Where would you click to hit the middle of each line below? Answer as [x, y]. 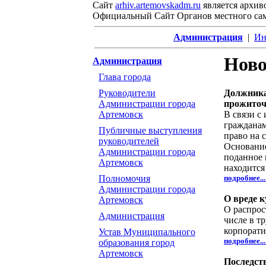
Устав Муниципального [147, 232]
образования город [137, 243]
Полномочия [124, 178]
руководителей [129, 141]
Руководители [127, 93]
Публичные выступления [150, 130]
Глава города [125, 77]
